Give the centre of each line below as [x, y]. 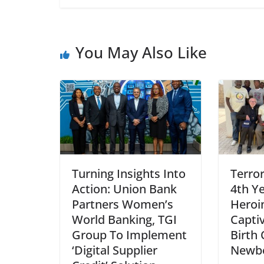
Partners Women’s [123, 204]
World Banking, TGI [124, 219]
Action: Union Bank [124, 189]
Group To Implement [129, 235]
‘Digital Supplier [115, 250]
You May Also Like [141, 53]
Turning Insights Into [129, 173]
